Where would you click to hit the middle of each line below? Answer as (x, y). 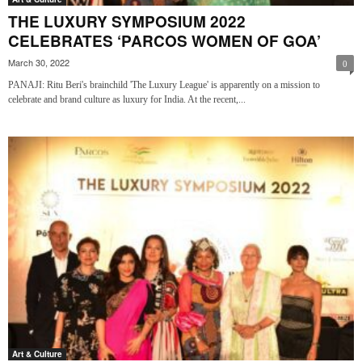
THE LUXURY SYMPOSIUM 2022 (127, 22)
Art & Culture (37, 354)
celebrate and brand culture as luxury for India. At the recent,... (127, 100)
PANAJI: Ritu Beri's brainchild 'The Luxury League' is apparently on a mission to (164, 85)
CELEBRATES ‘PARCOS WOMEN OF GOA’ (164, 41)
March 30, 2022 (39, 63)
